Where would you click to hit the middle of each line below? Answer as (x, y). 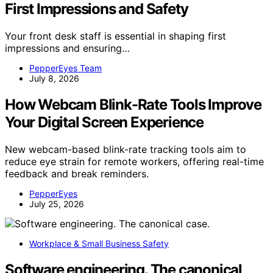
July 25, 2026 (57, 204)
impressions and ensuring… (67, 48)
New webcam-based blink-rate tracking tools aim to (126, 149)
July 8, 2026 (54, 78)
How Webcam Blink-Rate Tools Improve (133, 104)
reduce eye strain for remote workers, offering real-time (134, 161)
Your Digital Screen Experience (104, 122)
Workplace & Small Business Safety (99, 243)
